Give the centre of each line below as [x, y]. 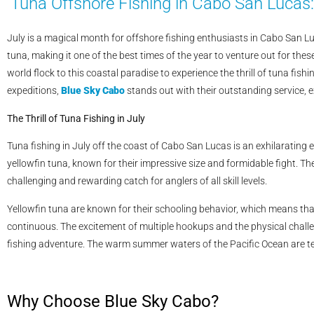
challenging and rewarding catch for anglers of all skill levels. [137, 181]
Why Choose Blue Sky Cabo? [113, 302]
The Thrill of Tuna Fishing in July [76, 118]
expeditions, [34, 91]
